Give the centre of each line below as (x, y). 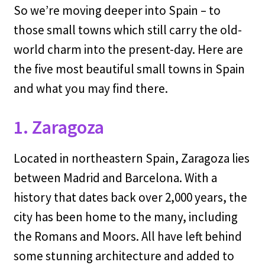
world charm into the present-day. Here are (128, 50)
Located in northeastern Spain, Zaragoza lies (131, 159)
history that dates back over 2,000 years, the (130, 198)
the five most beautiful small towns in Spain (129, 69)
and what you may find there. (91, 89)
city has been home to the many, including (125, 217)
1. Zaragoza (59, 127)
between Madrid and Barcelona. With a (115, 178)
